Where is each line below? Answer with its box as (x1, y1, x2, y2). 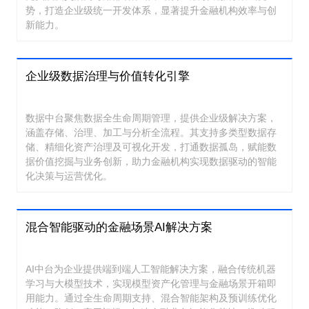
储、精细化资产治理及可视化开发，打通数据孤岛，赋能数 (26, 141, 277, 152)
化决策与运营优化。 (26, 170, 112, 181)
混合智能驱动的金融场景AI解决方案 (26, 221, 212, 235)
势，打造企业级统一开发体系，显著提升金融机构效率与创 (26, 4, 277, 16)
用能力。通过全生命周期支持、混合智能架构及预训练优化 (26, 292, 277, 303)
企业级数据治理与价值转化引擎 (26, 70, 190, 83)
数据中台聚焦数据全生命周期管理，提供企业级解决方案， (26, 112, 277, 123)
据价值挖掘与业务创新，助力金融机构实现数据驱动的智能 (26, 155, 277, 167)
